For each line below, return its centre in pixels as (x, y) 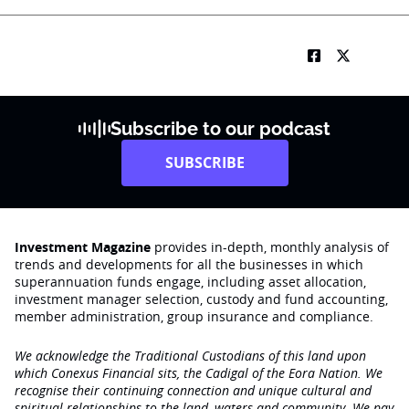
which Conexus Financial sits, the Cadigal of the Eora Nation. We (199, 373)
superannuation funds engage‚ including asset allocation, (190, 282)
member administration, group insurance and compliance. (194, 316)
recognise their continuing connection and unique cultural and (193, 390)
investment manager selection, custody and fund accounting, (201, 299)
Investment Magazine (83, 247)
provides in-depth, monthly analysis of (270, 247)
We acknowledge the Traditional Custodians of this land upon (190, 356)
